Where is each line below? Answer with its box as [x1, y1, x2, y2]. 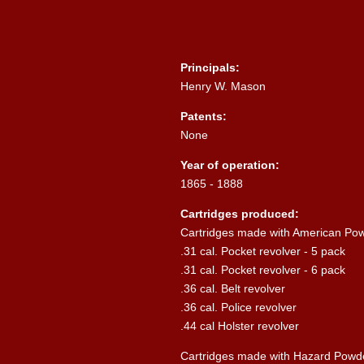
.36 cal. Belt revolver [180, 281, 285, 295]
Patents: [180, 109, 227, 123]
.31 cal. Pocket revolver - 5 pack [180, 244, 345, 258]
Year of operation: [180, 158, 279, 171]
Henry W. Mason [180, 79, 266, 93]
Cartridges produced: [180, 206, 302, 220]
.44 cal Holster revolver [180, 318, 299, 332]
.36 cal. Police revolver [180, 300, 297, 314]
